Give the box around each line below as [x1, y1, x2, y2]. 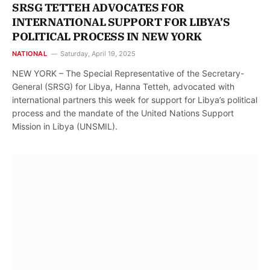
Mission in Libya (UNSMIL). [12, 121, 118, 132]
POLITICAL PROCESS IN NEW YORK [12, 30, 202, 44]
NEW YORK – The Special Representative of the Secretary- [12, 68, 244, 79]
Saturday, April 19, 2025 [60, 49, 136, 58]
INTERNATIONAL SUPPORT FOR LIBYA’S [12, 15, 230, 30]
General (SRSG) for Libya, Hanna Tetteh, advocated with [12, 81, 234, 92]
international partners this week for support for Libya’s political [12, 95, 257, 105]
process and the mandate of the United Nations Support [12, 108, 234, 119]
